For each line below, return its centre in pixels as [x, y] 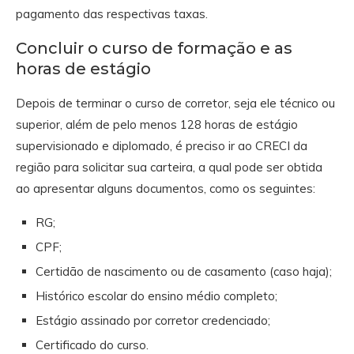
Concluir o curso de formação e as [154, 48]
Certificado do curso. [92, 345]
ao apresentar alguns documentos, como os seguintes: [166, 188]
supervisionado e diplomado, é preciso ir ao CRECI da [162, 145]
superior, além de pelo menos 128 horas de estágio [157, 124]
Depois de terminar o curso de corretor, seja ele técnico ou [175, 103]
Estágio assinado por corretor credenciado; [153, 320]
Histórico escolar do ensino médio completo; [156, 296]
